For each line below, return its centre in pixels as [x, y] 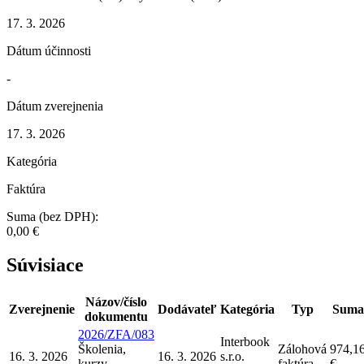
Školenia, [102, 349]
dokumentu [116, 317]
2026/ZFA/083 [116, 335]
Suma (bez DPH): [52, 216]
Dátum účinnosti [49, 50]
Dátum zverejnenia [55, 106]
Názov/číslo [116, 302]
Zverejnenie [42, 310]
